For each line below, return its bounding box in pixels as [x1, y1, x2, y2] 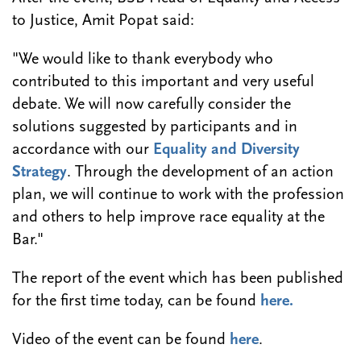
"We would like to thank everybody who [12, 52, 273, 68]
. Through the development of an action [67, 164, 334, 181]
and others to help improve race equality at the [12, 210, 325, 226]
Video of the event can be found [12, 332, 230, 349]
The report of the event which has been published [12, 271, 343, 288]
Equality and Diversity [153, 142, 300, 159]
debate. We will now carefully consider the [12, 97, 291, 114]
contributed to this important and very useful [12, 74, 314, 91]
